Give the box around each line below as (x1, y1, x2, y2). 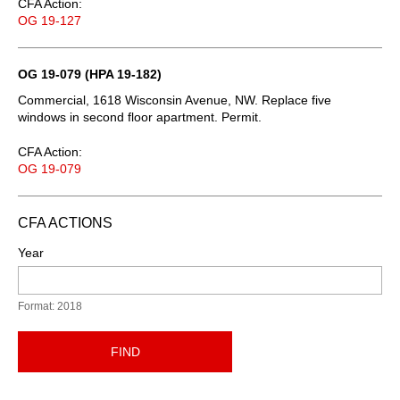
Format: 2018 (18, 299, 82, 312)
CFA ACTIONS (18, 214, 112, 230)
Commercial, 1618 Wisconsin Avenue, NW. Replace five (18, 92, 331, 107)
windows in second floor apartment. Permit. (18, 109, 262, 124)
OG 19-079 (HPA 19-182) (18, 66, 162, 81)
